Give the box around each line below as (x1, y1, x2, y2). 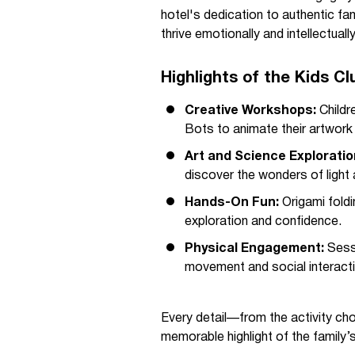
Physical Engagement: (185, 243, 324, 254)
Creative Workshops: (185, 105, 316, 116)
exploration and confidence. (185, 216, 342, 227)
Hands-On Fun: (185, 197, 279, 208)
